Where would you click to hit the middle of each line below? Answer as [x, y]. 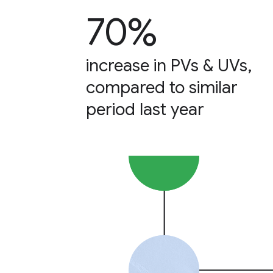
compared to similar [162, 87]
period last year [145, 109]
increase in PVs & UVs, [169, 66]
